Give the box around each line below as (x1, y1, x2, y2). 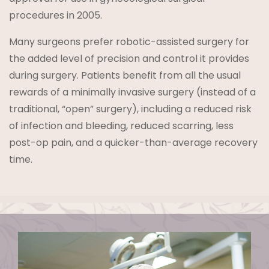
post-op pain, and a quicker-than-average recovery (9, 136, 258, 150)
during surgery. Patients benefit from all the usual (9, 68, 241, 83)
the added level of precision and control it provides (9, 52, 249, 66)
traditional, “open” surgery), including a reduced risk (9, 102, 252, 116)
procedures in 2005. (9, 8, 102, 23)
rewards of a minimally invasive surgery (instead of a (9, 85, 256, 100)
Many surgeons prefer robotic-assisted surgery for (9, 35, 249, 49)
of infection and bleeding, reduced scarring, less (9, 119, 234, 133)
